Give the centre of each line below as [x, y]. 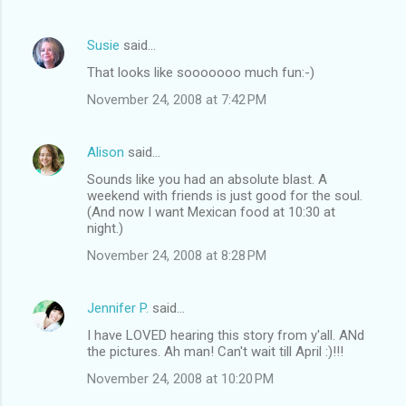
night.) [105, 228]
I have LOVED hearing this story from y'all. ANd [226, 335]
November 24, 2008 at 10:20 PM [180, 378]
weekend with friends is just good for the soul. [225, 195]
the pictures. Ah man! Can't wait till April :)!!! [215, 351]
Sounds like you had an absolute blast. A [207, 179]
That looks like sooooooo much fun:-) [201, 72]
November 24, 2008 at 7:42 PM [177, 99]
